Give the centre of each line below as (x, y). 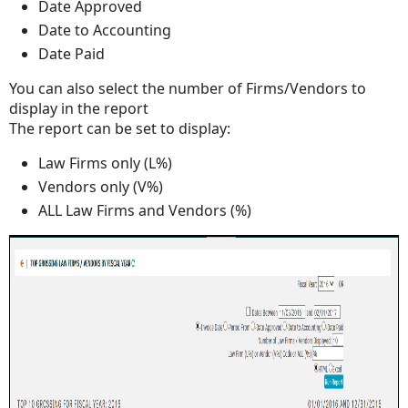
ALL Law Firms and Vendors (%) (145, 211)
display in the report (79, 109)
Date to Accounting (105, 31)
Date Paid (72, 54)
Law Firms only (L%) (106, 163)
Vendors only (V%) (101, 187)
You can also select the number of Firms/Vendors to (188, 89)
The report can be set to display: (120, 129)
